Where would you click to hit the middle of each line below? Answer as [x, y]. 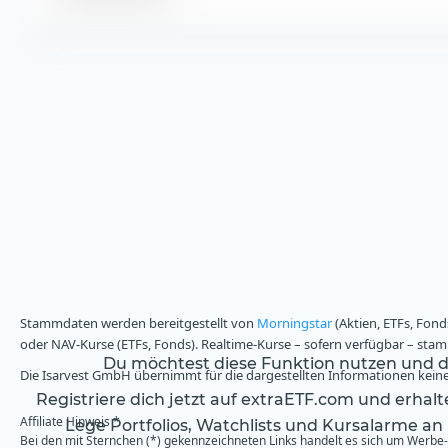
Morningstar [294, 323]
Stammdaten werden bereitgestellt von [138, 323]
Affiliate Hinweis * [70, 422]
